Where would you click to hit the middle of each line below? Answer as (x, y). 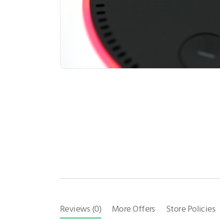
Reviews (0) (81, 209)
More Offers (133, 209)
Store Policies (191, 209)
